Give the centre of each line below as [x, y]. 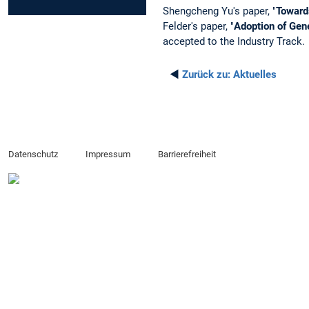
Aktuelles [253, 74]
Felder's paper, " [198, 26]
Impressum [108, 154]
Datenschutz [33, 154]
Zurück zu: [206, 74]
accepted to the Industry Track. [234, 41]
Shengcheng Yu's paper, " [219, 11]
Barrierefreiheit [187, 154]
